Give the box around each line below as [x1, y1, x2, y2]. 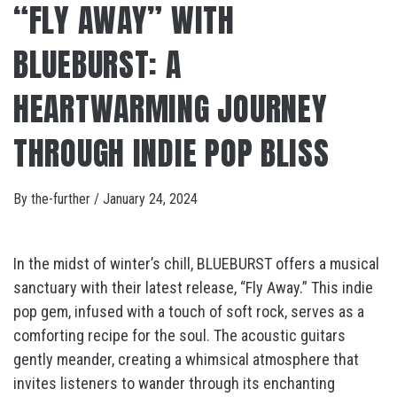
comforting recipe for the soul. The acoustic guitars [13, 326, 346, 345]
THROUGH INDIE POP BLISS [13, 129, 330, 177]
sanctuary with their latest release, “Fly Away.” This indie [13, 278, 373, 297]
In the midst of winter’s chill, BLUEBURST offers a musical [13, 254, 379, 273]
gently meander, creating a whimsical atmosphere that [13, 350, 359, 369]
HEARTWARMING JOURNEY [13, 85, 328, 133]
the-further [31, 191, 94, 207]
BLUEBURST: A [13, 41, 182, 89]
